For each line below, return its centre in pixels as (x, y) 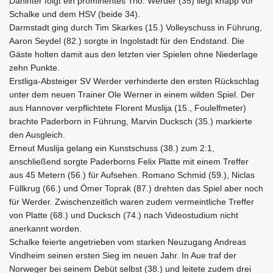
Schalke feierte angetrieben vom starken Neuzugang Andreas (128, 242)
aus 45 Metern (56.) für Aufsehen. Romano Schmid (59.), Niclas (132, 175)
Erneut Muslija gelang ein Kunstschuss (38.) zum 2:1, (112, 148)
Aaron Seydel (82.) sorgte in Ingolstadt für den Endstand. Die (127, 41)
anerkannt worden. (45, 228)
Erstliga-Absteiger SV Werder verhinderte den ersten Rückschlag (134, 81)
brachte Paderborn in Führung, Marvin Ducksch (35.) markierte (131, 121)
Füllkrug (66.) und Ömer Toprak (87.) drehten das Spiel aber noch (136, 188)
